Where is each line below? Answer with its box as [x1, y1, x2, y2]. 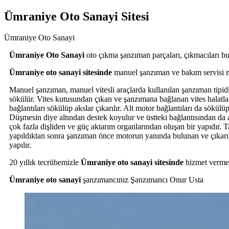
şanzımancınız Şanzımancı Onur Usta [83, 175, 203, 185]
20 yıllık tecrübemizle [9, 158, 79, 167]
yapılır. [9, 141, 31, 150]
